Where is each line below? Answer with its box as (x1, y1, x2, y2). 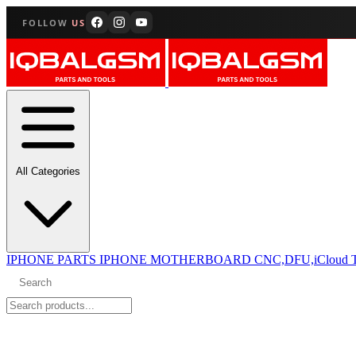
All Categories (16, 165, 80, 177)
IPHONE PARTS (6, 253, 99, 266)
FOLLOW (22, 16, 72, 29)
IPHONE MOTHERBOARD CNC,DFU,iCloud (99, 253, 351, 266)
